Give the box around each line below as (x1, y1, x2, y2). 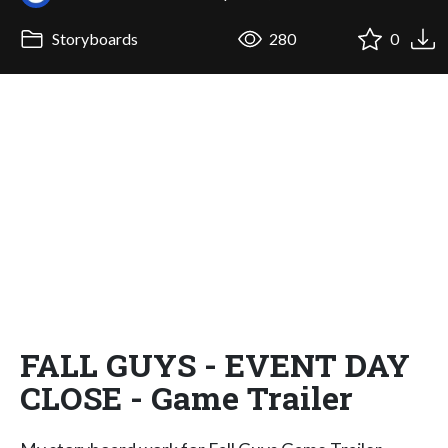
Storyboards (48, 29, 138, 49)
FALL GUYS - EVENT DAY (20, 342, 410, 386)
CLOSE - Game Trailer (20, 375, 353, 419)
